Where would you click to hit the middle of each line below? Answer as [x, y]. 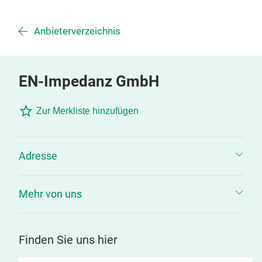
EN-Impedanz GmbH [89, 81]
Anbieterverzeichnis [77, 31]
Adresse [38, 156]
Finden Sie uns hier [68, 240]
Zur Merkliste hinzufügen [87, 111]
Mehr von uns [50, 194]
